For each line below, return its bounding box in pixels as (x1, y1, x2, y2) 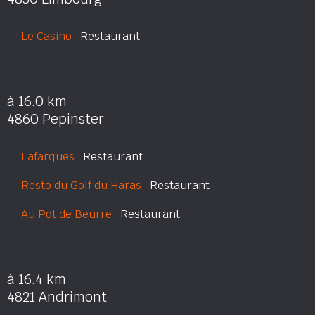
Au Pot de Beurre (21, 207, 112, 221)
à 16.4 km (7, 271, 66, 288)
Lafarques (21, 149, 75, 164)
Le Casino (21, 29, 72, 44)
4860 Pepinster (7, 110, 104, 128)
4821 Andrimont (7, 288, 107, 306)
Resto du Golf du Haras (21, 178, 141, 193)
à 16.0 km (7, 93, 67, 110)
